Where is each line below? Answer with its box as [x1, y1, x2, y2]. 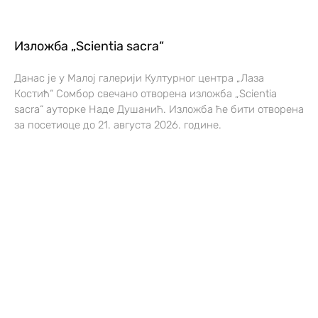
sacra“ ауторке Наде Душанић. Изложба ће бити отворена [14, 103, 304, 116]
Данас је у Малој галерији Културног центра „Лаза [14, 72, 264, 85]
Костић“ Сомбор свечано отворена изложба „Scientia [14, 87, 277, 101]
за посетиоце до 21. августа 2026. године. [14, 119, 221, 132]
